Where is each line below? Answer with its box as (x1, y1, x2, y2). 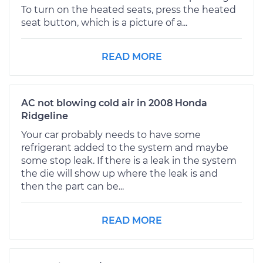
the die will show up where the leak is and (21, 167, 218, 179)
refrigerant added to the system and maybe (21, 141, 228, 153)
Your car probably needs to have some (21, 129, 201, 140)
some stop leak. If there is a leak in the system (21, 154, 237, 166)
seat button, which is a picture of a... (21, 16, 187, 28)
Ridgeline (21, 110, 68, 122)
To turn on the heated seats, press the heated (21, 4, 236, 15)
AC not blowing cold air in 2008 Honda (21, 97, 207, 109)
